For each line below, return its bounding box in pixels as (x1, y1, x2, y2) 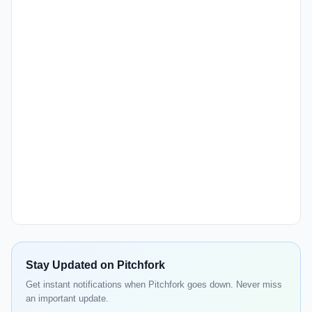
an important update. (26, 293, 109, 304)
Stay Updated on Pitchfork (26, 259, 165, 272)
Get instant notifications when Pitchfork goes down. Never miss (26, 279, 282, 290)
